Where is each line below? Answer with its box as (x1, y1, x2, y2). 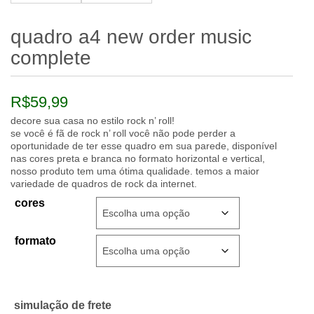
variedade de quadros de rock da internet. (11, 178, 197, 190)
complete (11, 47, 91, 69)
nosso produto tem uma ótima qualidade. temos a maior (11, 165, 259, 177)
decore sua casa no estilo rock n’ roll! (11, 115, 175, 127)
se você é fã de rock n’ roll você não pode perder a (11, 128, 235, 139)
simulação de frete (14, 299, 111, 312)
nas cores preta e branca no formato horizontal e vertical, (11, 153, 265, 165)
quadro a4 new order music (11, 26, 252, 48)
